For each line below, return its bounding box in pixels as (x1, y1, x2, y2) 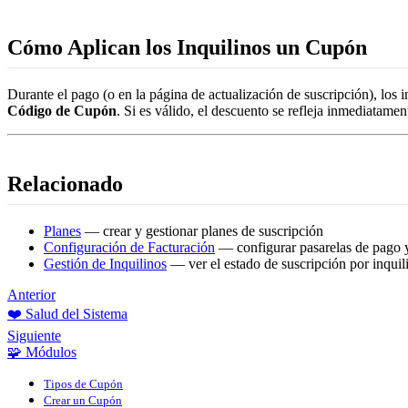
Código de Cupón (7, 102, 117, 118)
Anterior (7, 286, 56, 302)
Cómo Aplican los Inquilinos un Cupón (7, 35, 367, 59)
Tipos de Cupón (44, 376, 123, 391)
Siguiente (7, 327, 61, 343)
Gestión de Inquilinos (44, 255, 167, 271)
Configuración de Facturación (44, 239, 215, 255)
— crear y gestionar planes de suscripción (81, 222, 323, 239)
